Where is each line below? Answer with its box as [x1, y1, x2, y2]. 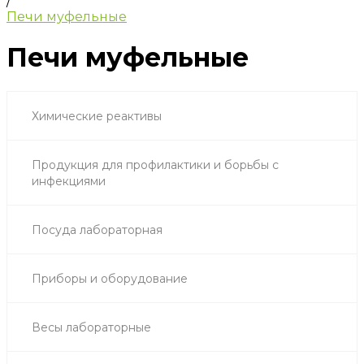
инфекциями [32, 173, 106, 188]
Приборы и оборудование [32, 271, 188, 286]
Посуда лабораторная [32, 222, 162, 237]
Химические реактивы [32, 108, 162, 123]
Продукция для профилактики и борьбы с [32, 157, 279, 172]
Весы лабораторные [32, 319, 151, 335]
